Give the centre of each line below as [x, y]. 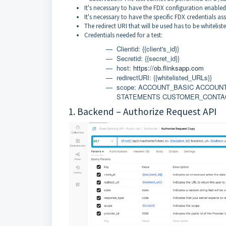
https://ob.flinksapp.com [168, 68]
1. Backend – [96, 111]
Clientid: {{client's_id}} [148, 49]
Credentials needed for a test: [123, 35]
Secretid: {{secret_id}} [148, 58]
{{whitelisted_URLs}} [183, 77]
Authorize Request [162, 111]
